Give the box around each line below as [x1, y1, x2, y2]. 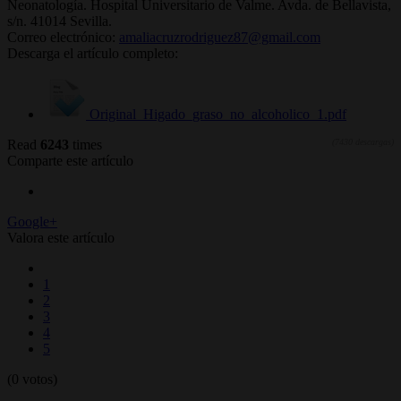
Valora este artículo [7, 230, 115, 246]
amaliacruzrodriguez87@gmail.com [119, 30, 320, 46]
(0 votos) [7, 371, 57, 388]
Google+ [7, 214, 57, 230]
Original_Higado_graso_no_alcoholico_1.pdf [86, 107, 346, 123]
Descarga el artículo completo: [7, 46, 178, 62]
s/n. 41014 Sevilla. [7, 13, 112, 30]
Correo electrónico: [7, 30, 119, 46]
